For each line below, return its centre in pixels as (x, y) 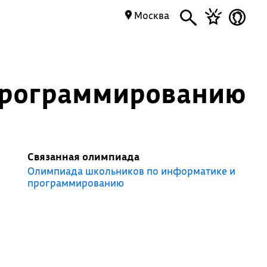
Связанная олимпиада (83, 156)
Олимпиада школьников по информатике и (131, 171)
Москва (150, 15)
